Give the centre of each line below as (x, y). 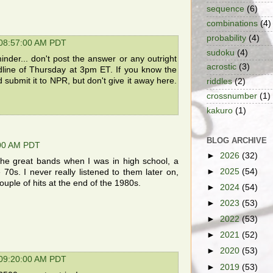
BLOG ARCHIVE (237, 140)
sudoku (221, 52)
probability (226, 38)
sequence (225, 9)
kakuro (220, 110)
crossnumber (232, 96)
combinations (232, 24)
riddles (219, 82)
